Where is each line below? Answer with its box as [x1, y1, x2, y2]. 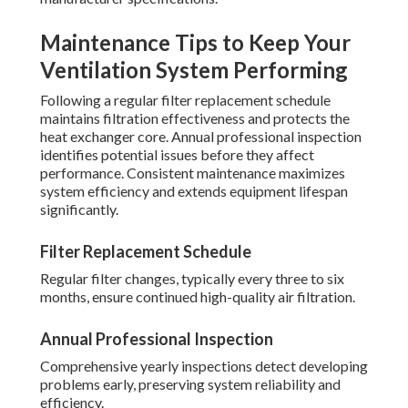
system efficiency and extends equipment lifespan [40, 182, 348, 200]
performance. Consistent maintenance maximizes [40, 164, 345, 182]
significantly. [40, 200, 118, 219]
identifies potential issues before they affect [40, 146, 314, 164]
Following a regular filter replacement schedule [40, 91, 331, 109]
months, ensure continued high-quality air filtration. [40, 288, 355, 306]
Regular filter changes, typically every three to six [40, 270, 344, 288]
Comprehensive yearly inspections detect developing [40, 357, 368, 375]
